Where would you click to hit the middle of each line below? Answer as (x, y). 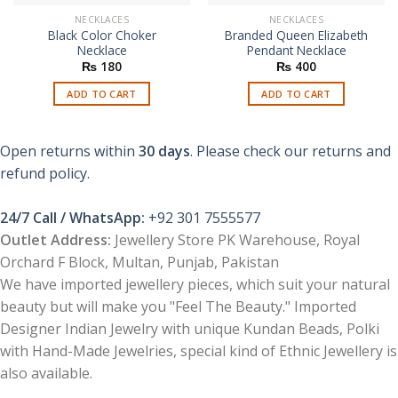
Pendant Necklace (296, 50)
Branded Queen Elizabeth (296, 35)
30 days (164, 151)
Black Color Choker (102, 35)
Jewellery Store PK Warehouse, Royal (237, 239)
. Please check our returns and (291, 151)
